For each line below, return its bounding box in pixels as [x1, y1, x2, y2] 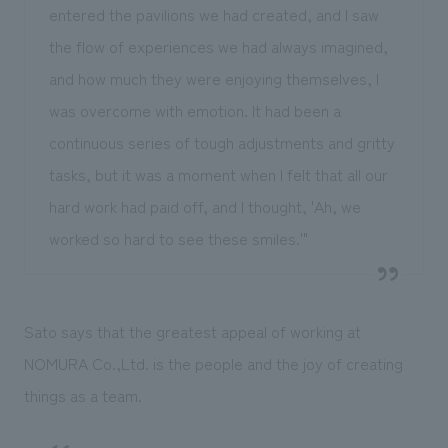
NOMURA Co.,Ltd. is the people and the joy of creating [23, 350, 403, 375]
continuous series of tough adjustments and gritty [48, 129, 395, 154]
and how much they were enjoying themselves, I [48, 65, 379, 90]
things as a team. [23, 382, 142, 407]
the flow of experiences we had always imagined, [48, 33, 388, 58]
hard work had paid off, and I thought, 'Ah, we [48, 193, 361, 218]
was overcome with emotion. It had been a [48, 97, 341, 122]
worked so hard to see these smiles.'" [48, 225, 308, 250]
